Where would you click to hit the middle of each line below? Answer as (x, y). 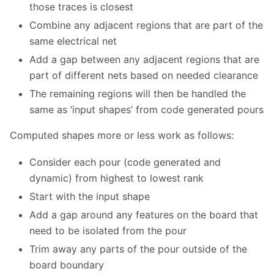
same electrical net (73, 41)
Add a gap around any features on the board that (144, 215)
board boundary (67, 265)
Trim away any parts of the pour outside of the (138, 249)
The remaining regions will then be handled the (138, 94)
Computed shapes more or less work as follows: (122, 135)
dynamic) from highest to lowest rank (117, 178)
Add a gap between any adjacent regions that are (144, 60)
